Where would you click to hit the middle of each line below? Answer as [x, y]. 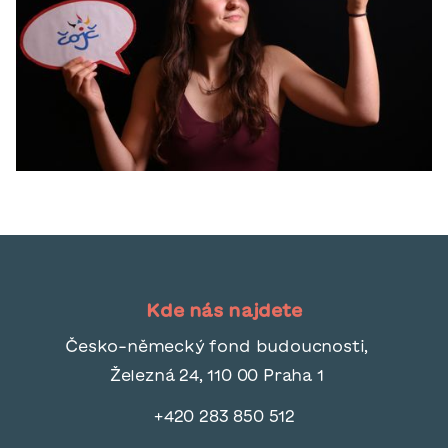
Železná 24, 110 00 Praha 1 [224, 375]
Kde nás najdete [224, 310]
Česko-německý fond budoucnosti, [224, 346]
